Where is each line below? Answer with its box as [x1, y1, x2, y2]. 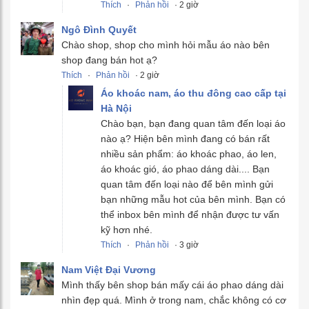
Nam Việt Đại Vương [61, 264, 156, 276]
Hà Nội [101, 103, 132, 114]
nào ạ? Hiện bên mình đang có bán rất [101, 133, 270, 145]
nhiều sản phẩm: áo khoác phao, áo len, [101, 148, 277, 160]
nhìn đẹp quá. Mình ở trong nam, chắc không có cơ [61, 295, 286, 306]
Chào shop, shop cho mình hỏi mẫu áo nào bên [61, 39, 270, 51]
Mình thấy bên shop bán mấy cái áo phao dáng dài [61, 279, 283, 291]
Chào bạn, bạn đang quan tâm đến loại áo [101, 118, 286, 130]
